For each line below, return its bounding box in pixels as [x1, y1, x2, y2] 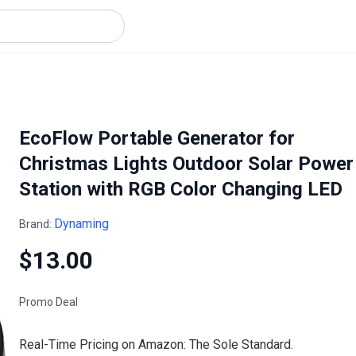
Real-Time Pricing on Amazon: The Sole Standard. [19, 337, 293, 352]
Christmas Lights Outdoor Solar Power [19, 153, 354, 175]
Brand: [19, 218, 54, 230]
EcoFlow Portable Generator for [19, 127, 295, 149]
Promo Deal [19, 296, 78, 308]
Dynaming [54, 216, 109, 231]
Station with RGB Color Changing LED [19, 178, 342, 200]
